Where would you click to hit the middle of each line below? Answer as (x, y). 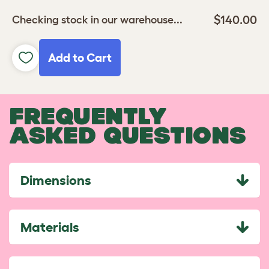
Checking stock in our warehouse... (97, 20)
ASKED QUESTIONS (128, 135)
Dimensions (56, 180)
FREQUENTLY (88, 116)
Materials (50, 227)
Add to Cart (80, 58)
